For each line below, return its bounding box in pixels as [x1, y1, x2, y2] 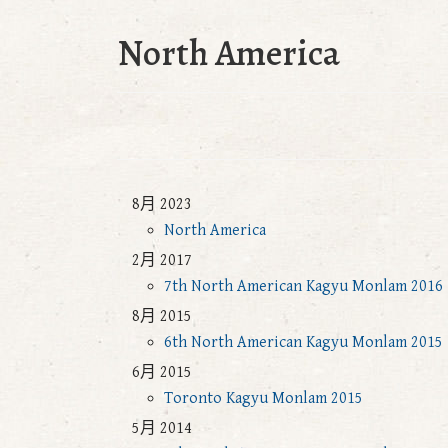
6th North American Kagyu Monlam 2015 [164, 333, 443, 352]
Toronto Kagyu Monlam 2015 [164, 389, 363, 408]
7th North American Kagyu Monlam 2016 [164, 277, 443, 296]
